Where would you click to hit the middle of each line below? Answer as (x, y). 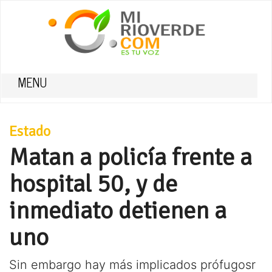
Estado (30, 131)
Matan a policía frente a (131, 157)
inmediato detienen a (118, 211)
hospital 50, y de (93, 184)
